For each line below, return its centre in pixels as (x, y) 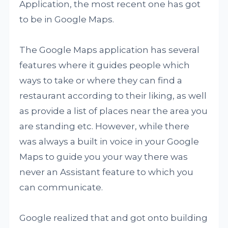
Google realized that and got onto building (114, 218)
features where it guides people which (105, 65)
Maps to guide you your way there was (104, 157)
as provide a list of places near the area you (114, 111)
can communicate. (61, 187)
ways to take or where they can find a (101, 80)
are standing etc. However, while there (105, 126)
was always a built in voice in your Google (109, 141)
